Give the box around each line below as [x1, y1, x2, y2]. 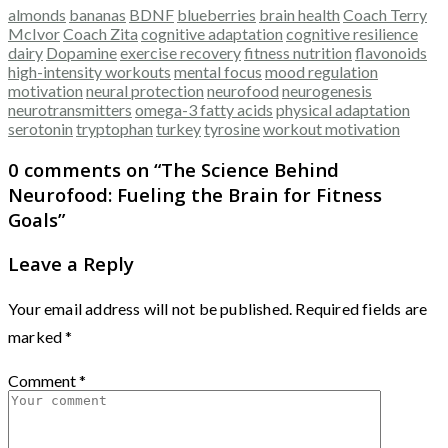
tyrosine [204, 119, 260, 139]
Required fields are [295, 298, 428, 318]
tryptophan [76, 119, 153, 139]
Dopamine [46, 43, 117, 63]
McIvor [8, 24, 60, 44]
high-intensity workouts [8, 62, 171, 82]
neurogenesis [282, 81, 372, 101]
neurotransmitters [8, 100, 132, 120]
